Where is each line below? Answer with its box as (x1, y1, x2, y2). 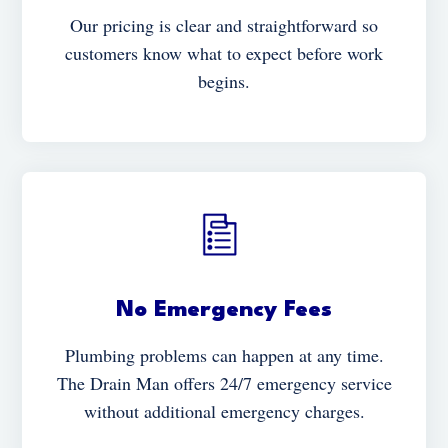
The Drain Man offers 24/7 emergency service (56, 370, 392, 395)
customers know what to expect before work (65, 40, 383, 65)
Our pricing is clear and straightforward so (70, 12, 378, 37)
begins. (198, 68, 250, 93)
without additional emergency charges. (83, 398, 365, 423)
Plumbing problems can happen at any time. (64, 342, 384, 367)
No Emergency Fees (116, 298, 332, 321)
